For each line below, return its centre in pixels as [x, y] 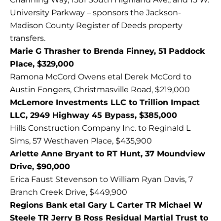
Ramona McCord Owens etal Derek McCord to [101, 77]
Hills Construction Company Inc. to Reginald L [100, 128]
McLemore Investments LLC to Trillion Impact [105, 103]
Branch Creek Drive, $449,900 [69, 192]
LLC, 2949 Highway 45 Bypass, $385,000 [93, 115]
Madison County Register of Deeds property [96, 26]
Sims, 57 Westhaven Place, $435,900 [81, 141]
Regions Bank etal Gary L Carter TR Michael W [106, 205]
